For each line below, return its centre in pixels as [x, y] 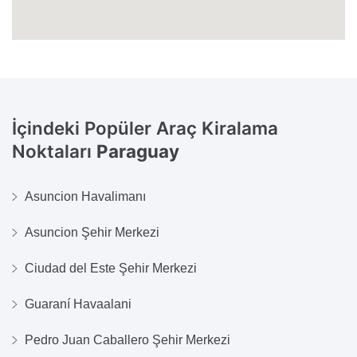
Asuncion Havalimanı [85, 197]
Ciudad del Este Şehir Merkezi [111, 269]
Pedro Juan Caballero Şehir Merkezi [127, 340]
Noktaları [54, 151]
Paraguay [138, 151]
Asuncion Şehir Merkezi [92, 233]
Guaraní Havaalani [78, 304]
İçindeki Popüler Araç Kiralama [145, 127]
